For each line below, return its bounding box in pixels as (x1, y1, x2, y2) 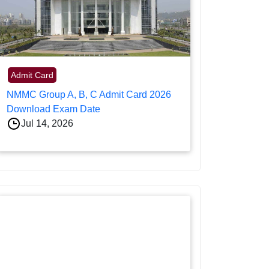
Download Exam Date (7, 104, 100, 115)
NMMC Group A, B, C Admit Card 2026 (7, 89, 171, 100)
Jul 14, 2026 (21, 118, 73, 129)
